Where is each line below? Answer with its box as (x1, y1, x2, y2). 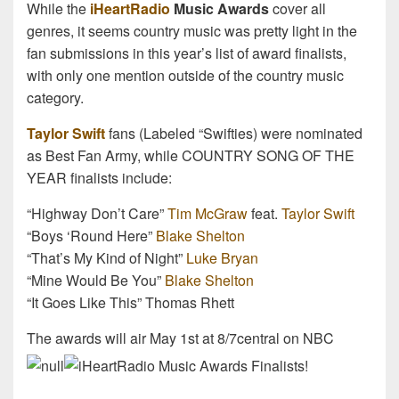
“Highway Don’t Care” (27, 203, 167, 224)
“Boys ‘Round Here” (27, 225, 156, 247)
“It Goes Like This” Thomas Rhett (27, 292, 234, 313)
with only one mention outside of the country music (27, 65, 344, 86)
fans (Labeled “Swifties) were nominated (105, 123, 362, 144)
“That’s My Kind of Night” (27, 248, 186, 269)
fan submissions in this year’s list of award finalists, (27, 43, 346, 64)
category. (27, 87, 84, 109)
